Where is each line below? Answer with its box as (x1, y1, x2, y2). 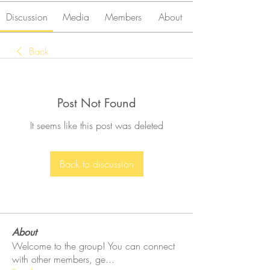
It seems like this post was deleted (30, 119, 163, 132)
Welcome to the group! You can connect (12, 239, 175, 253)
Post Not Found (57, 95, 136, 111)
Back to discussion (59, 157, 134, 171)
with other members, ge (12, 253, 105, 266)
